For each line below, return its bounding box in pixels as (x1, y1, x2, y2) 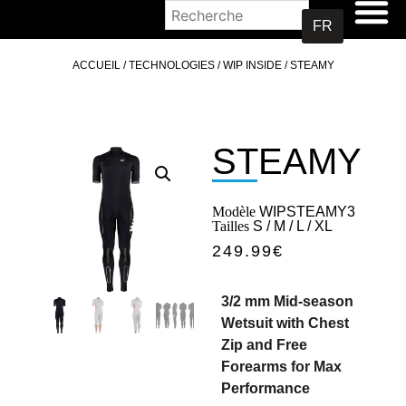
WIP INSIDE (222, 59, 282, 72)
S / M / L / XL (249, 218, 333, 234)
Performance (221, 381, 310, 396)
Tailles (212, 218, 249, 234)
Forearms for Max (221, 359, 342, 374)
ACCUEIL (72, 59, 121, 72)
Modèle (212, 204, 256, 219)
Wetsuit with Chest (221, 315, 349, 331)
